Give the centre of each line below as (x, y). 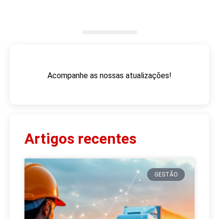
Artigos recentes (80, 138)
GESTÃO (166, 174)
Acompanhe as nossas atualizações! (109, 76)
